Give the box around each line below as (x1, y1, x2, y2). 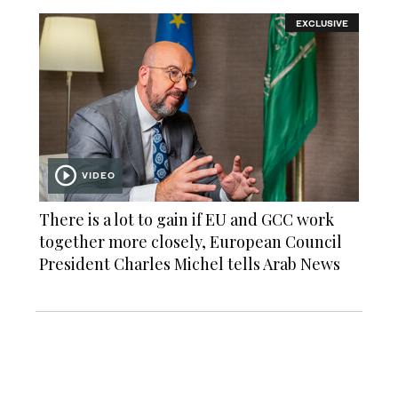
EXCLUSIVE (296, 17, 348, 28)
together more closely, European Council (39, 231, 342, 253)
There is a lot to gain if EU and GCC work (39, 209, 334, 231)
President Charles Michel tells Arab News (39, 253, 340, 275)
